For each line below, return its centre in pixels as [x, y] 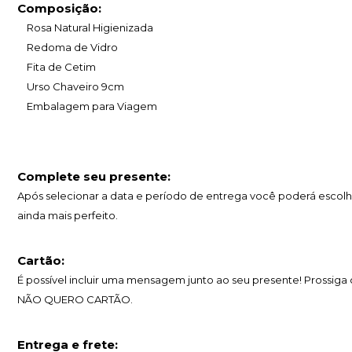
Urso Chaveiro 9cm [71, 87]
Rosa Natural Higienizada [85, 28]
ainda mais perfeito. [68, 216]
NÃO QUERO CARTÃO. [75, 300]
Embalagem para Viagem [87, 106]
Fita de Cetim [57, 67]
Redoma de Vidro [68, 48]
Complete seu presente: [94, 177]
